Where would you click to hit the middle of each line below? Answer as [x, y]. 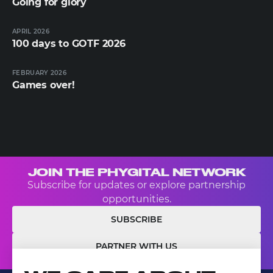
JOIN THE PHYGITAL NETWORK [136, 172]
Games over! [44, 85]
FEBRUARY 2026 [39, 73]
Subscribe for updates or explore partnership [136, 185]
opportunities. [136, 199]
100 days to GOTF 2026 [69, 44]
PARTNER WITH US [136, 246]
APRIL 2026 [31, 32]
